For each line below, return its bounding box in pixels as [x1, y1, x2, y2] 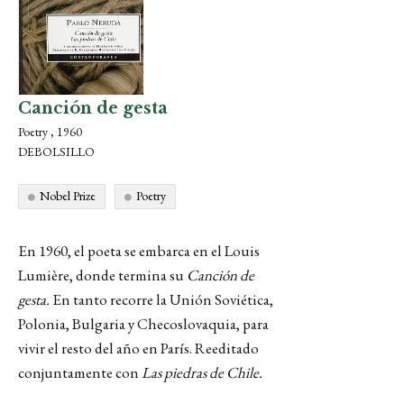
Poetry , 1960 [18, 124, 82, 140]
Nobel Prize [40, 188, 96, 204]
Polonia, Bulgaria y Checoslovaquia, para [18, 314, 269, 334]
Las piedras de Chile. [142, 363, 262, 382]
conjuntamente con [18, 363, 142, 382]
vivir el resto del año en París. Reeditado [18, 338, 259, 358]
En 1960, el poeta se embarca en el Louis [18, 241, 260, 261]
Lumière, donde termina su [18, 265, 187, 285]
